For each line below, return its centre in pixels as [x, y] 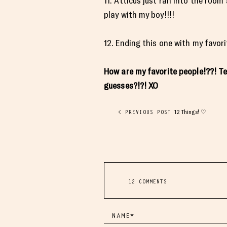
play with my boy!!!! [139, 14]
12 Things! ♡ [191, 112]
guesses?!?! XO [132, 85]
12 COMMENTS [147, 181]
